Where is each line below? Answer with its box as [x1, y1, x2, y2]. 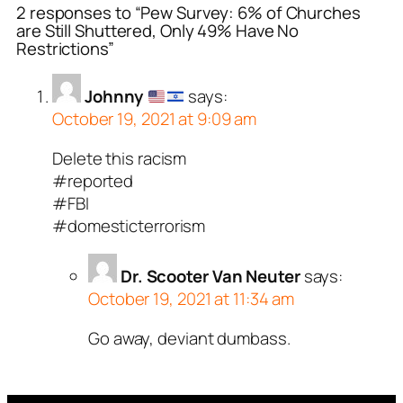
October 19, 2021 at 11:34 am [88, 287, 295, 311]
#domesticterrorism [52, 213, 206, 237]
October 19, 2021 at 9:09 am [52, 107, 257, 131]
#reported [52, 168, 134, 193]
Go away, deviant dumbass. [88, 326, 291, 350]
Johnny [84, 85, 148, 109]
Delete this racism [52, 146, 187, 170]
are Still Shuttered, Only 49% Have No [16, 18, 300, 42]
